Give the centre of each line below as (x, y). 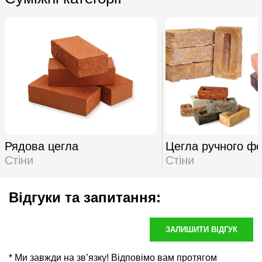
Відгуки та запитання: (85, 197)
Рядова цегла (41, 146)
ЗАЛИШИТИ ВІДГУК (201, 230)
